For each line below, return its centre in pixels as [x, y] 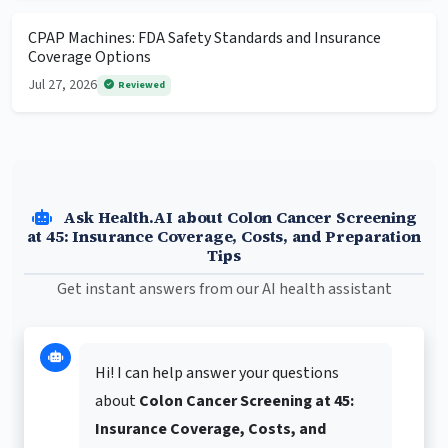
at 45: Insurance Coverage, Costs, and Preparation [224, 236]
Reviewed [141, 84]
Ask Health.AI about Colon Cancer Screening [238, 217]
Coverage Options [89, 57]
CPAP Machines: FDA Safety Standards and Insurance [204, 38]
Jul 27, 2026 [62, 85]
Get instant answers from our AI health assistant [224, 289]
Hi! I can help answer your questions [217, 373]
